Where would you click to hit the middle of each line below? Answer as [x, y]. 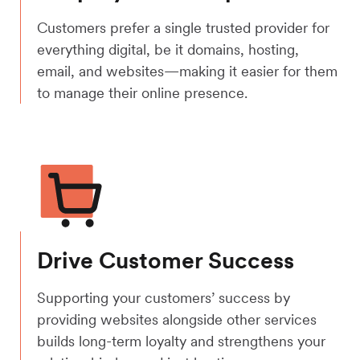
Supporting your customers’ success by [164, 297]
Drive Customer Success [166, 260]
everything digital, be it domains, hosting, [168, 50]
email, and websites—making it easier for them [187, 72]
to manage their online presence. [142, 93]
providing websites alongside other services [177, 319]
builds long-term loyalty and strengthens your [181, 341]
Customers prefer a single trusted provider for [183, 28]
